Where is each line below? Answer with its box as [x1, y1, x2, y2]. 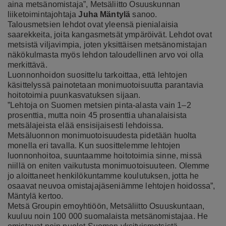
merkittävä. [8, 60, 47, 69]
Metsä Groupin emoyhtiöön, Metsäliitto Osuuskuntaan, [8, 201, 205, 210]
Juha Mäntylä [78, 10, 131, 19]
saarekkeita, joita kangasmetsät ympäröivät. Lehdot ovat [8, 30, 212, 39]
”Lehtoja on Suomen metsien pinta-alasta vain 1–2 [8, 100, 191, 109]
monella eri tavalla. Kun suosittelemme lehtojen [8, 141, 181, 150]
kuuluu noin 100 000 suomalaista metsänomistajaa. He [8, 211, 208, 220]
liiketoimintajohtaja [8, 10, 79, 19]
